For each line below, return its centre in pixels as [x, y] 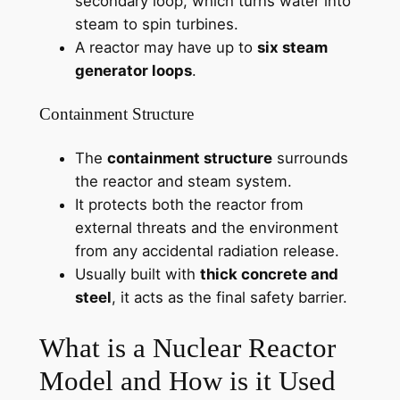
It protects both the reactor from [189, 204]
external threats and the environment [206, 227]
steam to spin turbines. [156, 25]
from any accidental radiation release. [207, 250]
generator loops [133, 71]
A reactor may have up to [166, 48]
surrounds [310, 158]
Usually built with [137, 274]
